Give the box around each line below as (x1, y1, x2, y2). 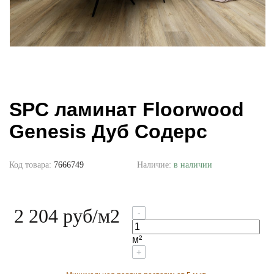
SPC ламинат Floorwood (9, 98, 244, 121)
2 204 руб (14, 205, 92, 228)
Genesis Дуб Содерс (9, 120, 207, 143)
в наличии (174, 160, 212, 170)
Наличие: (137, 160, 174, 170)
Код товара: (9, 160, 54, 170)
